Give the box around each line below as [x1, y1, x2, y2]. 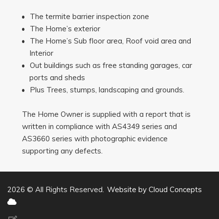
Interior [29, 48, 53, 58]
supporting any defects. [22, 146, 103, 155]
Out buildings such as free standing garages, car [29, 61, 192, 70]
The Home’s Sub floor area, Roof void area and [29, 36, 191, 45]
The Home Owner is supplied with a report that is [22, 109, 191, 119]
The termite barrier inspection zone [29, 12, 149, 21]
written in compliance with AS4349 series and [22, 122, 177, 131]
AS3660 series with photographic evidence [22, 134, 168, 143]
